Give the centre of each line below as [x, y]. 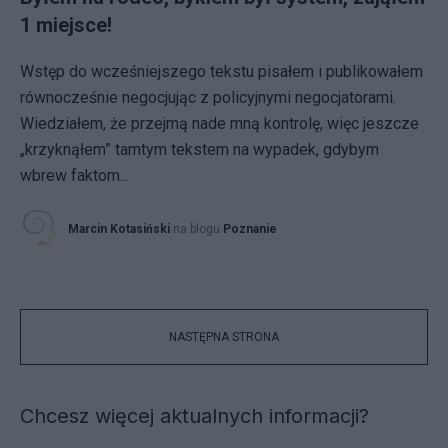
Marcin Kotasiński [119, 229]
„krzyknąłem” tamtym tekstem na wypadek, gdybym [199, 149]
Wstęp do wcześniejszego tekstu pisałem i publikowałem [221, 71]
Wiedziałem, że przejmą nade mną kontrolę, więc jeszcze [219, 123]
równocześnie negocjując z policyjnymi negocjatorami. [208, 97]
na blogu [198, 229]
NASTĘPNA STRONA [224, 337]
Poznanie [250, 229]
